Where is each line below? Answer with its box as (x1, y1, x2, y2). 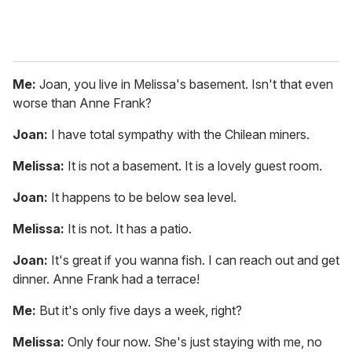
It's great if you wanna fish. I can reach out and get (51, 252, 339, 269)
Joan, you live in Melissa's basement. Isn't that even (36, 76, 333, 93)
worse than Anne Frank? (13, 95, 152, 112)
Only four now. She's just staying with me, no (64, 334, 322, 350)
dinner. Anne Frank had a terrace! (13, 271, 200, 288)
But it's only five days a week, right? (36, 302, 242, 319)
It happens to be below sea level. (51, 189, 236, 206)
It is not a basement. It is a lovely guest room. (64, 158, 322, 174)
